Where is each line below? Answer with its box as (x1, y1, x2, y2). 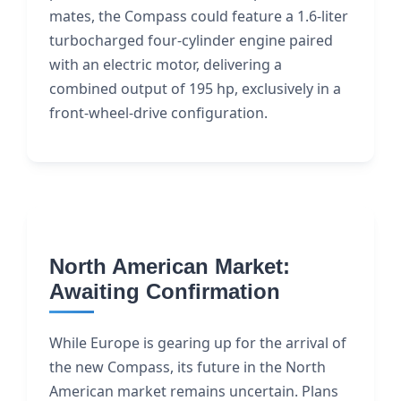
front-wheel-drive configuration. (49, 103, 268, 123)
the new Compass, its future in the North (49, 357, 326, 377)
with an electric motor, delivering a (49, 55, 282, 74)
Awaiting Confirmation (49, 279, 280, 303)
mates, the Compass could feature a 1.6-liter (49, 6, 348, 26)
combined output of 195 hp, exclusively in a (49, 79, 341, 98)
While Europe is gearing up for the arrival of (49, 333, 346, 353)
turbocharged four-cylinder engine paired (49, 30, 333, 50)
